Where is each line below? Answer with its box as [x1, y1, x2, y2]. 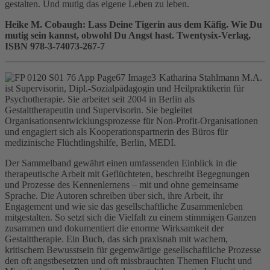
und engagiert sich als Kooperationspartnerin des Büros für [5, 126, 228, 137]
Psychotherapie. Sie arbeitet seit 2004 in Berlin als [5, 93, 195, 104]
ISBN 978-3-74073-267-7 [5, 40, 105, 51]
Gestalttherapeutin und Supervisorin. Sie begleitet [5, 104, 192, 115]
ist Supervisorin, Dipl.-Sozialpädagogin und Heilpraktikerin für [5, 83, 244, 93]
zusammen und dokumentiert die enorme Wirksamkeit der [5, 222, 224, 233]
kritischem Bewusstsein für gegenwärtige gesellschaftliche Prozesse [5, 244, 261, 255]
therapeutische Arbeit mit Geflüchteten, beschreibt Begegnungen [5, 168, 250, 179]
